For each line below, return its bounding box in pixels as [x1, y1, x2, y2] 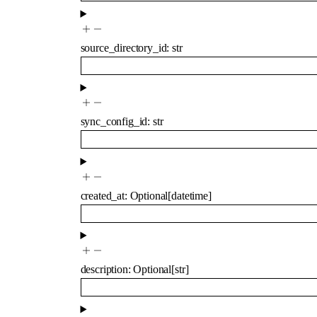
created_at [80, 189, 125, 202]
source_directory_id [80, 41, 167, 54]
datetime [171, 189, 208, 202]
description [80, 263, 128, 276]
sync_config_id [80, 115, 148, 128]
